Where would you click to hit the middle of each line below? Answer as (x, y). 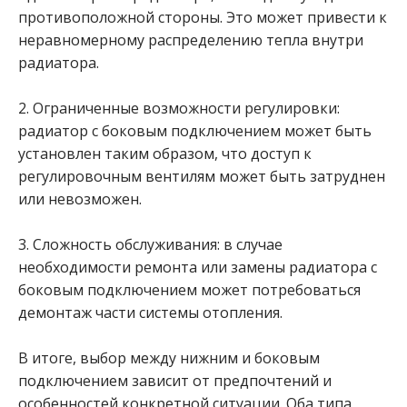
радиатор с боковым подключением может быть (195, 131)
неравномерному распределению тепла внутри (191, 40)
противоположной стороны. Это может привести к (203, 17)
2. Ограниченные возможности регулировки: (179, 108)
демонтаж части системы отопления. (150, 313)
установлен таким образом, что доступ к (165, 154)
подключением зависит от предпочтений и (175, 381)
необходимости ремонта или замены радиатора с (198, 267)
